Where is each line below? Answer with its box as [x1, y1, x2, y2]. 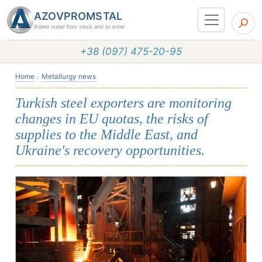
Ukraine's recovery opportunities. [15, 143, 205, 158]
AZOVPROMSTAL [34, 10, 123, 22]
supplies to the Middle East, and [15, 127, 198, 142]
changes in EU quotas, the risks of [15, 111, 208, 126]
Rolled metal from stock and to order [34, 23, 125, 30]
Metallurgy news [42, 72, 96, 81]
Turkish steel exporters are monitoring [15, 95, 232, 111]
